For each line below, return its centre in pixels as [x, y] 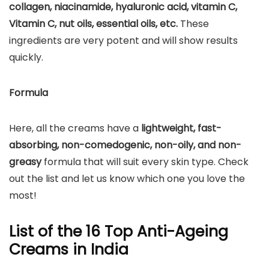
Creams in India [69, 249]
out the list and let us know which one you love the [127, 179]
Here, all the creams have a [75, 128]
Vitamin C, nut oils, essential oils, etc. [95, 24]
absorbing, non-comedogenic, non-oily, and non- [125, 145]
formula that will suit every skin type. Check [145, 162]
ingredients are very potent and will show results [123, 41]
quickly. [26, 57]
